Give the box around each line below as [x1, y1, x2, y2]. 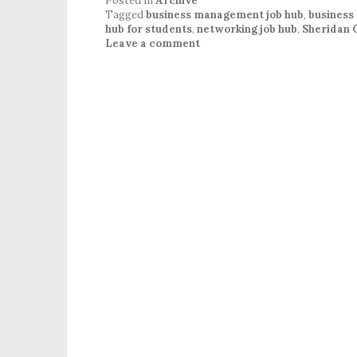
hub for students [105, 22, 192, 36]
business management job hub [146, 7, 304, 22]
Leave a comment [105, 36, 200, 50]
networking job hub [197, 22, 297, 36]
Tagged [105, 7, 146, 22]
